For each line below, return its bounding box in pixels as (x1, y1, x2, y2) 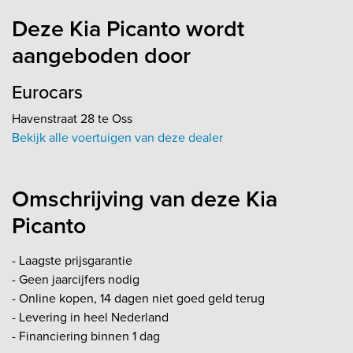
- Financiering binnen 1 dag (12, 326, 163, 345)
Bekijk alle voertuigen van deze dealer (12, 128, 223, 147)
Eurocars (12, 78, 83, 106)
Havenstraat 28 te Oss (12, 109, 132, 128)
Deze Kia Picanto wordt (12, 11, 244, 45)
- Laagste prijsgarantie (12, 251, 132, 269)
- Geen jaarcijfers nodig (12, 269, 139, 288)
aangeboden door (12, 38, 191, 72)
